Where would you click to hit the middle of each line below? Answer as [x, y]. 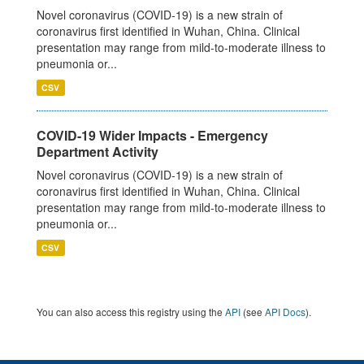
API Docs [285, 312]
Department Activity [97, 152]
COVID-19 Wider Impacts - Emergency [152, 135]
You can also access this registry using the [131, 312]
